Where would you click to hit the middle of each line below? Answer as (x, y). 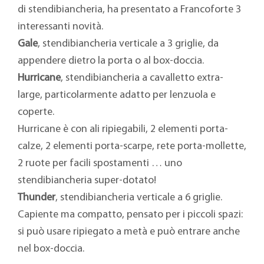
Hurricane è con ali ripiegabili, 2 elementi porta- (123, 130)
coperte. (36, 113)
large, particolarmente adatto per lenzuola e (116, 95)
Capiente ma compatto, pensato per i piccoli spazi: (130, 215)
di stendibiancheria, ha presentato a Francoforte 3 (129, 10)
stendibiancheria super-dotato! (87, 181)
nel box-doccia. (51, 249)
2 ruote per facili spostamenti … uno (100, 164)
